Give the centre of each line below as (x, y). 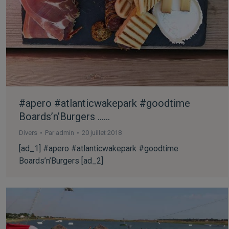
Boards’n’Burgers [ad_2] (61, 161)
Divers (28, 133)
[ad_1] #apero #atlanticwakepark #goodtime (99, 149)
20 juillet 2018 (102, 133)
